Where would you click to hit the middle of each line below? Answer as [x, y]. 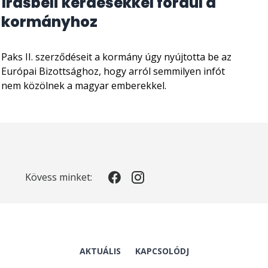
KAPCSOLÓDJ [162, 251]
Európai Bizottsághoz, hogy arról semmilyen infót [113, 71]
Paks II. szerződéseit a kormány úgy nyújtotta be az [116, 57]
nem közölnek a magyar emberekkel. [84, 85]
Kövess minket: [59, 177]
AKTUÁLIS [100, 251]
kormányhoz [49, 22]
